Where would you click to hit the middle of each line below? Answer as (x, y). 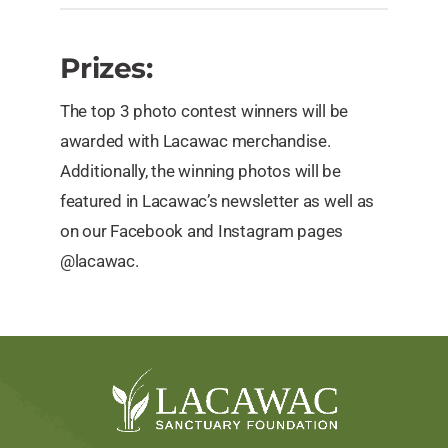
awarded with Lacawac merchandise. (195, 141)
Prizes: (106, 68)
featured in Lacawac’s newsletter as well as (217, 201)
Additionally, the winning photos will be (200, 171)
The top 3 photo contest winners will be (204, 111)
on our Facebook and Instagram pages (202, 231)
